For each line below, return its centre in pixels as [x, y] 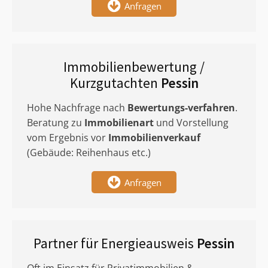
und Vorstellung [191, 123]
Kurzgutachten [115, 83]
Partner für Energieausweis [115, 243]
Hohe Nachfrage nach [77, 108]
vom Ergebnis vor [68, 138]
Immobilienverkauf [154, 138]
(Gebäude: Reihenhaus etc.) [89, 153]
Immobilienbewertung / [134, 67]
